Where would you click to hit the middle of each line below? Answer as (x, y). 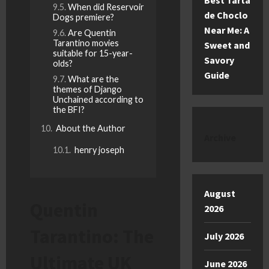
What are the (93, 79)
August (219, 193)
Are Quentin (92, 33)
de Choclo (226, 15)
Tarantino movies (86, 43)
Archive (220, 138)
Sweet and (227, 45)
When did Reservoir (106, 7)
